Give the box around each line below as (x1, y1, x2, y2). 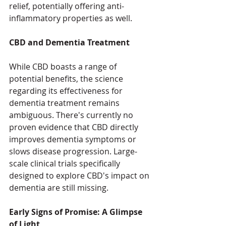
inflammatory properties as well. (9, 13, 132, 24)
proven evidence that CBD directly (9, 122, 140, 133)
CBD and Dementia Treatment (9, 37, 130, 48)
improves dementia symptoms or (9, 134, 138, 145)
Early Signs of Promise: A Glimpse (9, 206, 144, 218)
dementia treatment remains (9, 97, 122, 109)
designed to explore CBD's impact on (9, 170, 151, 182)
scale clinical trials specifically (9, 158, 122, 169)
